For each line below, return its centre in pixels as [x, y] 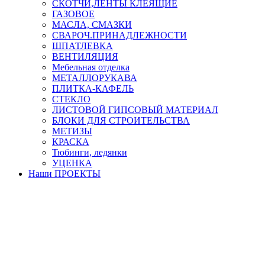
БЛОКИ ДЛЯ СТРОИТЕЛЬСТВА [121, 120]
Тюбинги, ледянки [90, 152]
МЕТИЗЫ [72, 131]
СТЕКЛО [71, 99]
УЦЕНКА [72, 163]
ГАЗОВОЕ [73, 14]
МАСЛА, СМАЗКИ [92, 24]
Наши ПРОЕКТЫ [64, 173]
